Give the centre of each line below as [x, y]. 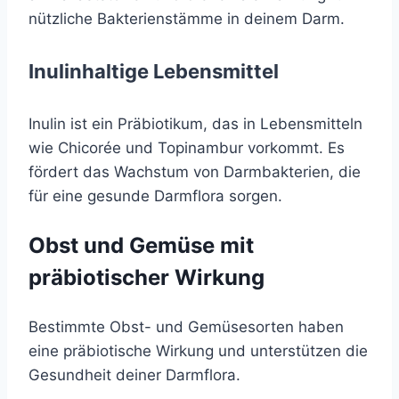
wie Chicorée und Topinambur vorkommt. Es [187, 148]
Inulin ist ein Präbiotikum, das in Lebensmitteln [195, 124]
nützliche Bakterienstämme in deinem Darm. [187, 18]
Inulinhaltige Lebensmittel [154, 71]
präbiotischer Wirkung [147, 278]
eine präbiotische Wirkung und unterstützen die [198, 351]
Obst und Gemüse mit [141, 246]
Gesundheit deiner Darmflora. [134, 375]
